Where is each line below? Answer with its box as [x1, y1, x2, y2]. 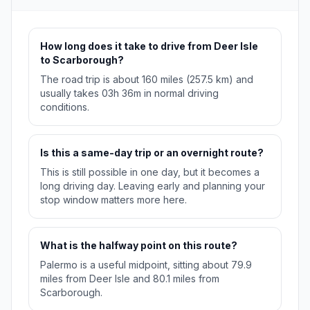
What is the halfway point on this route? [40, 239, 237, 252]
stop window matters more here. [40, 194, 187, 206]
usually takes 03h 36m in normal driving [40, 87, 219, 100]
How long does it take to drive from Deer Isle [40, 40, 258, 53]
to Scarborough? [40, 54, 124, 66]
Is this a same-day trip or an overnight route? [40, 147, 264, 159]
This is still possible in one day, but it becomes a [40, 166, 259, 179]
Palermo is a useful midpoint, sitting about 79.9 [40, 259, 252, 271]
